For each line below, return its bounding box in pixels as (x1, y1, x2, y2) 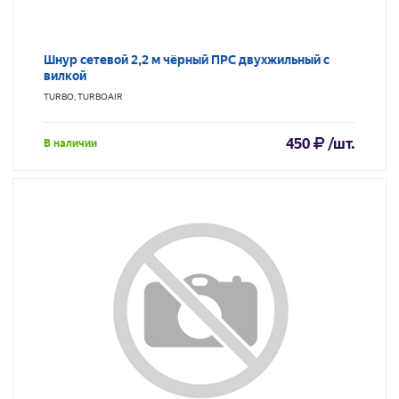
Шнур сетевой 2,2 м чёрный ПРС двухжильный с (44, 53, 330, 68)
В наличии (44, 137, 97, 151)
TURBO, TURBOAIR (44, 92, 123, 102)
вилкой (44, 69, 86, 84)
